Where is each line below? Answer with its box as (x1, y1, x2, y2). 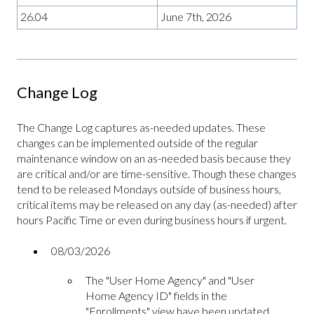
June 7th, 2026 (161, 9, 231, 23)
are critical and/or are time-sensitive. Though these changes (17, 166, 296, 180)
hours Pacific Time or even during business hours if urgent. (17, 212, 287, 226)
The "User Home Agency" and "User (86, 273, 254, 287)
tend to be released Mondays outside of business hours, (17, 182, 281, 196)
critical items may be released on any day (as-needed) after (17, 197, 297, 211)
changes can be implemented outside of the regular (17, 135, 258, 149)
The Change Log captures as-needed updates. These (17, 120, 266, 134)
